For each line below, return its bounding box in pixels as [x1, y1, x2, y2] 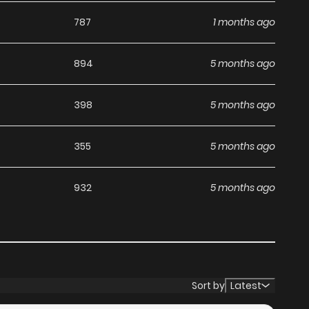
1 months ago [213, 15, 275, 30]
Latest [230, 279, 261, 293]
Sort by [192, 278, 225, 292]
